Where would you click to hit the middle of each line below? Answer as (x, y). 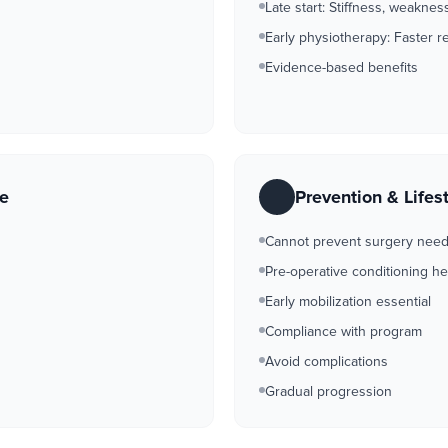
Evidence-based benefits (341, 67)
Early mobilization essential (348, 301)
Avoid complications (326, 361)
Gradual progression (328, 391)
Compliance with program (343, 331)
